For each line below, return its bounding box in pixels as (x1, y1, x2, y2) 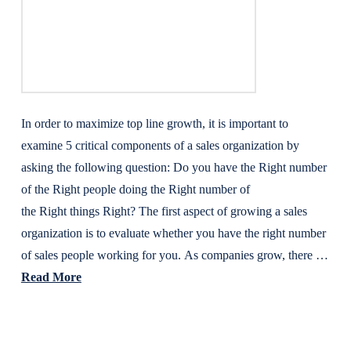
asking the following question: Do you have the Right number (20, 161, 327, 174)
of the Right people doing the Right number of (20, 183, 250, 196)
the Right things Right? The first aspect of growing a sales (20, 204, 307, 218)
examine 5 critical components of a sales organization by (20, 139, 299, 152)
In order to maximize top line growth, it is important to (20, 117, 288, 130)
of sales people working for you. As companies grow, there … (20, 248, 328, 262)
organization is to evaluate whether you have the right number (20, 226, 326, 240)
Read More (20, 270, 81, 284)
